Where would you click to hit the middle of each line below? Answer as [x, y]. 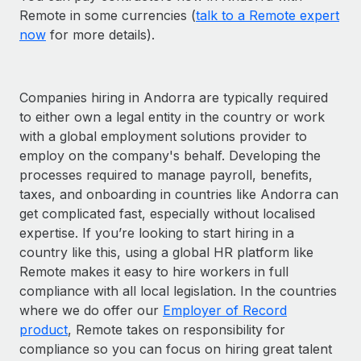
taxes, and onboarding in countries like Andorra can [179, 194]
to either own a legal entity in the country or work [172, 116]
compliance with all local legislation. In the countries [178, 290]
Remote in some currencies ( [108, 15]
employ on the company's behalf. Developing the [170, 155]
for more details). [100, 34]
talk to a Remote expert [268, 15]
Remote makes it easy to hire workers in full [154, 271]
